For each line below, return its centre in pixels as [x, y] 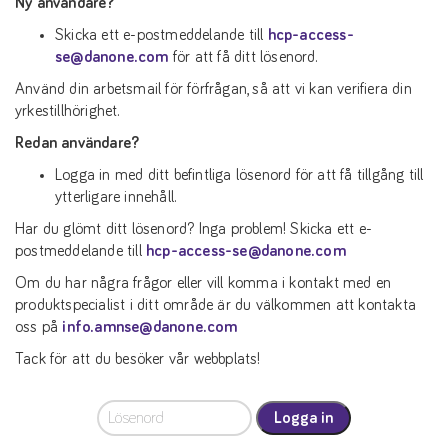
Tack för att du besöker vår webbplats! [138, 359]
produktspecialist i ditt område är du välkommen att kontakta [216, 305]
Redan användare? [77, 143]
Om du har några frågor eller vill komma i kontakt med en [203, 283]
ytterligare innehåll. [116, 197]
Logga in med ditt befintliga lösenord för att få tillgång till [239, 175]
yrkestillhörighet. [67, 111]
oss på [39, 327]
